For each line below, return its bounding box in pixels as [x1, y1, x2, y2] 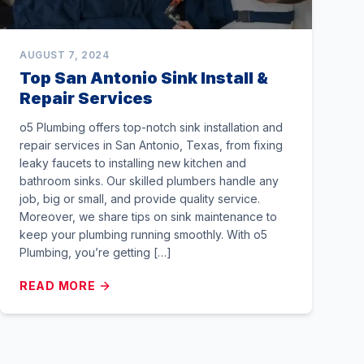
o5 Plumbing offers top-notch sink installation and [19, 120, 283, 134]
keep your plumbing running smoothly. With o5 [19, 227, 267, 241]
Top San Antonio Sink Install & [19, 68, 268, 88]
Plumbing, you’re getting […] [19, 245, 171, 259]
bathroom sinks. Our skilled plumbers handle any [19, 174, 279, 188]
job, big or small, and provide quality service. [19, 192, 260, 206]
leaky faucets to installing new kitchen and [19, 156, 246, 170]
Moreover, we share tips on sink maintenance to [19, 210, 277, 223]
